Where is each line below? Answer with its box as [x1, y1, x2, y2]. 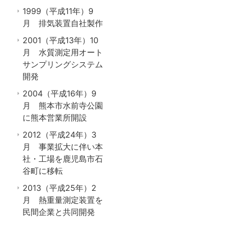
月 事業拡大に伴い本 [23, 141, 103, 152]
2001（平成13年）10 [23, 35, 98, 45]
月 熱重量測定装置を [23, 194, 103, 205]
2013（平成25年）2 [23, 182, 96, 193]
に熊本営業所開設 [23, 112, 87, 123]
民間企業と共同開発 [23, 206, 95, 217]
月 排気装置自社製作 [23, 18, 103, 28]
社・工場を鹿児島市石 [23, 153, 103, 164]
